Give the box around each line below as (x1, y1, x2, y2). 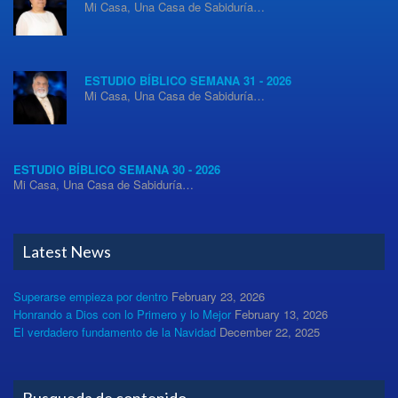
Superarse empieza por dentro (13, 288, 168, 306)
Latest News (22, 242, 111, 262)
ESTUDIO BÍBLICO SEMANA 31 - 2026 (84, 71, 291, 89)
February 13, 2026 (235, 306, 328, 323)
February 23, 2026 (171, 288, 265, 306)
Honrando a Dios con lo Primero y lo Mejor (13, 306, 231, 323)
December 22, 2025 (219, 323, 320, 341)
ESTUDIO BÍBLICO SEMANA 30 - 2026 (13, 160, 220, 178)
